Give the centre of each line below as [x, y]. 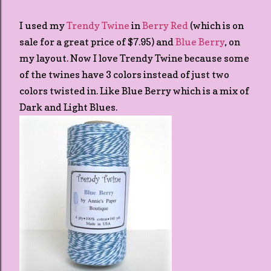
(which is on [216, 25]
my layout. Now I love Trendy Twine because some [134, 58]
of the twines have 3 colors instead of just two [124, 74]
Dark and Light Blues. [68, 107]
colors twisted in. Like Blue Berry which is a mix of [134, 91]
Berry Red [165, 25]
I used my [43, 25]
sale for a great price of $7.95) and [97, 42]
